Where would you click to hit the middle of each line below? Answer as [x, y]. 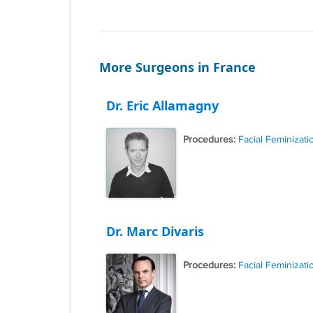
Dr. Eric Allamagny [162, 105]
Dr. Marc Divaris [155, 231]
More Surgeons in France [177, 67]
